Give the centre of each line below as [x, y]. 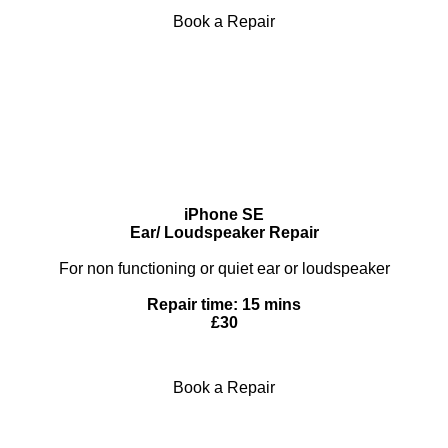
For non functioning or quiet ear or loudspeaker [224, 269]
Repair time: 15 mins [224, 305]
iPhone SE [224, 215]
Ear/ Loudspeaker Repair [224, 233]
